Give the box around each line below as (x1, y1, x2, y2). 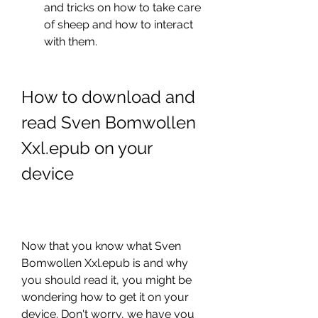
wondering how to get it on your (21, 290, 189, 304)
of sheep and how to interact (44, 18, 193, 31)
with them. (44, 35, 97, 48)
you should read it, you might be (21, 273, 192, 287)
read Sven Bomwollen (21, 112, 196, 133)
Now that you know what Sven (21, 239, 181, 253)
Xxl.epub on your (21, 138, 152, 158)
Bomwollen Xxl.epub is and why (21, 256, 188, 270)
